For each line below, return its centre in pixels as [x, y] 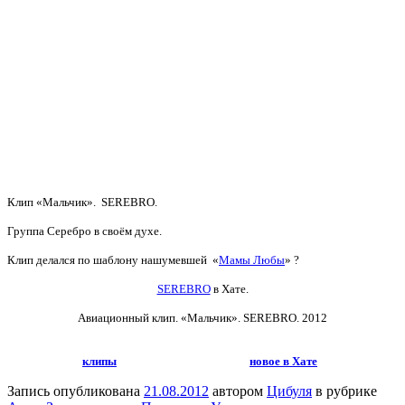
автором [238, 391]
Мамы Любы [252, 260]
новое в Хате [283, 361]
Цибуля [289, 391]
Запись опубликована [75, 391]
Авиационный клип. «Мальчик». [159, 318]
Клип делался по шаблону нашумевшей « [113, 260]
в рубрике [344, 391]
